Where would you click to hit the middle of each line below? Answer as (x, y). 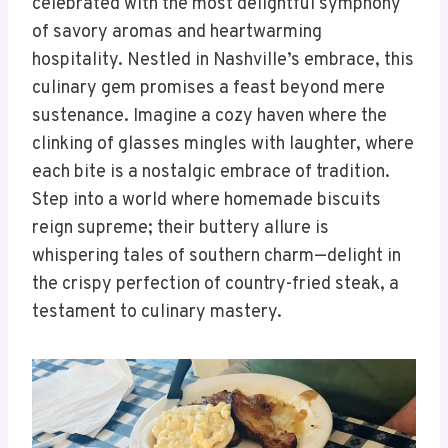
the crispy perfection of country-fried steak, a (215, 285)
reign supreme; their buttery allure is (180, 229)
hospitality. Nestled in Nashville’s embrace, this (223, 61)
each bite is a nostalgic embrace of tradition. (211, 173)
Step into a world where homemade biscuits (206, 201)
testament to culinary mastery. (157, 313)
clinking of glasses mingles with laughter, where (223, 145)
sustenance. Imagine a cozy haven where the (209, 117)
